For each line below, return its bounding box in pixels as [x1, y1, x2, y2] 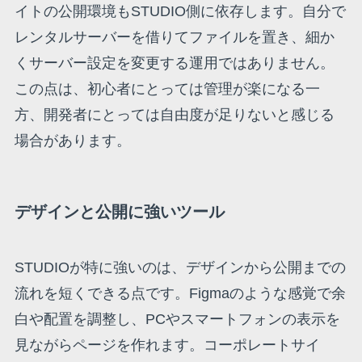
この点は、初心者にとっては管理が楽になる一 [14, 80, 320, 97]
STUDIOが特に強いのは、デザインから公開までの [14, 259, 346, 276]
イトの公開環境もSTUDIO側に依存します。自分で [14, 2, 346, 19]
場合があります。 [14, 132, 131, 149]
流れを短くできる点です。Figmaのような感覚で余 [14, 285, 346, 302]
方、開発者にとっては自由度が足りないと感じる [14, 106, 335, 123]
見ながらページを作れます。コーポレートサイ [14, 337, 320, 354]
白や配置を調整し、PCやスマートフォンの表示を [14, 311, 340, 328]
